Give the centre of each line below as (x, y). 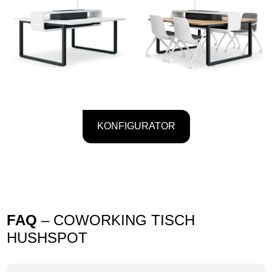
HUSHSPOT (47, 238)
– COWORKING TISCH (116, 220)
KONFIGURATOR (136, 126)
